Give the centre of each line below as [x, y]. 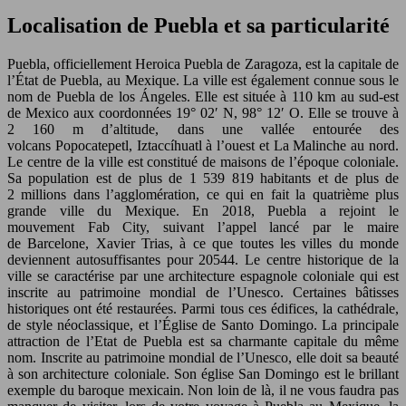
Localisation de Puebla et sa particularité [201, 26]
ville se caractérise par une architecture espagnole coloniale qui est [203, 276]
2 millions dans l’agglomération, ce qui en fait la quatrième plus [203, 195]
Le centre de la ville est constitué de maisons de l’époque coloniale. [203, 162]
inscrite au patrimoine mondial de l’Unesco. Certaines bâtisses [203, 293]
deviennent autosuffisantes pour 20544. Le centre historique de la [203, 260]
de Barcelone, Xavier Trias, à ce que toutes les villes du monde [203, 244]
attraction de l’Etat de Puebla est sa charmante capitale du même [203, 342]
